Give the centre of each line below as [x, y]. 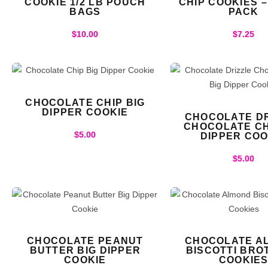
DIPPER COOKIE [85, 112]
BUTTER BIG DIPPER [85, 251]
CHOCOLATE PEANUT [85, 241]
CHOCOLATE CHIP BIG [85, 102]
